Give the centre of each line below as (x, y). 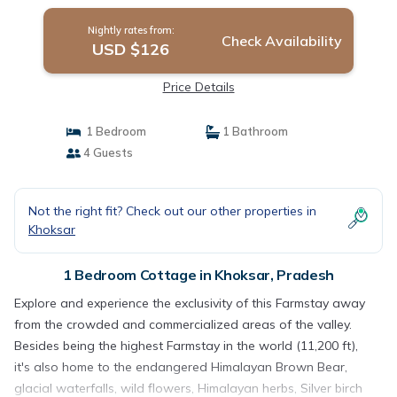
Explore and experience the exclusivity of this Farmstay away (190, 303)
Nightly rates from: (131, 30)
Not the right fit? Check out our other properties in (172, 211)
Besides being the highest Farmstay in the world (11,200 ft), (186, 346)
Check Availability (281, 41)
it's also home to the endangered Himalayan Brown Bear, (181, 367)
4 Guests (106, 152)
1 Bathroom (254, 131)
